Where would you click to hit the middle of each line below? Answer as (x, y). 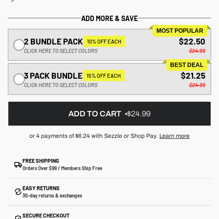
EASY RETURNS (41, 188)
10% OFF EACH (104, 41)
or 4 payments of (52, 136)
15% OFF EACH (103, 75)
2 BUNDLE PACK (53, 41)
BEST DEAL (187, 65)
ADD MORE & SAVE (109, 18)
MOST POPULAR (180, 31)
